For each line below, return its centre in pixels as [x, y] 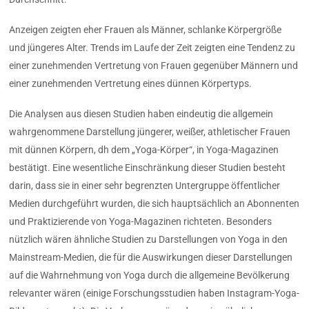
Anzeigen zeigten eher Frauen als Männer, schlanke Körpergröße [146, 30]
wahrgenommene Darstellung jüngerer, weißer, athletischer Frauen [150, 132]
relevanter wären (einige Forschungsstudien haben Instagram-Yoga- [154, 293]
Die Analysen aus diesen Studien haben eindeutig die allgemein [141, 114]
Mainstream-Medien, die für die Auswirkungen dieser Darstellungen [151, 258]
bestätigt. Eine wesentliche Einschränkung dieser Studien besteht [148, 168]
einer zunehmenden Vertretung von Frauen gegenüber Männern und [154, 66]
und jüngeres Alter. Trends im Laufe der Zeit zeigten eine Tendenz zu [152, 48]
